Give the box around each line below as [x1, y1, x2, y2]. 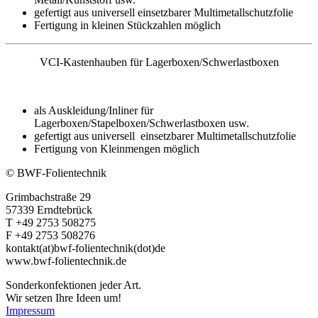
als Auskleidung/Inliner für [34, 104, 153, 116]
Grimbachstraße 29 [6, 190, 91, 203]
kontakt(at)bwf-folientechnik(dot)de [6, 241, 165, 254]
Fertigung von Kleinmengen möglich [34, 142, 199, 155]
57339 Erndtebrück [6, 203, 92, 216]
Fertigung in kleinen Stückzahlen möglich [34, 18, 221, 31]
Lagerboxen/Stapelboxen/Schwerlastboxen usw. [34, 116, 249, 129]
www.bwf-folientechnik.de [6, 254, 126, 267]
